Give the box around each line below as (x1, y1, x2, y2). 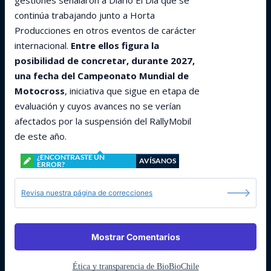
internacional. (15, 39, 71, 51)
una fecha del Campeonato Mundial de (15, 70, 189, 82)
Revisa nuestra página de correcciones (21, 188, 152, 197)
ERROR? (37, 160, 65, 169)
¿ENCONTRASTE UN (37, 152, 105, 162)
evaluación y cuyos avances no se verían (15, 100, 181, 112)
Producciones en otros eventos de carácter (15, 24, 196, 36)
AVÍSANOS (139, 156, 176, 165)
